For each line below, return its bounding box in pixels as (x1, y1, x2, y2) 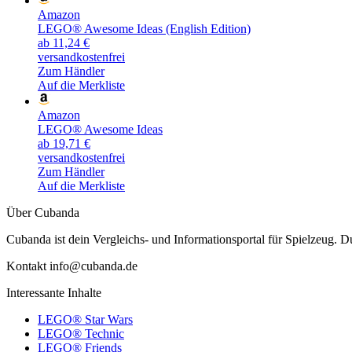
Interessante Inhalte (6, 285, 101, 299)
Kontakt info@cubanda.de (6, 258, 137, 273)
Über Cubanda (6, 205, 79, 219)
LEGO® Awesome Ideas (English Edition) (38, 21, 251, 35)
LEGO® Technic (38, 326, 124, 340)
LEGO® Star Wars (38, 312, 133, 326)
